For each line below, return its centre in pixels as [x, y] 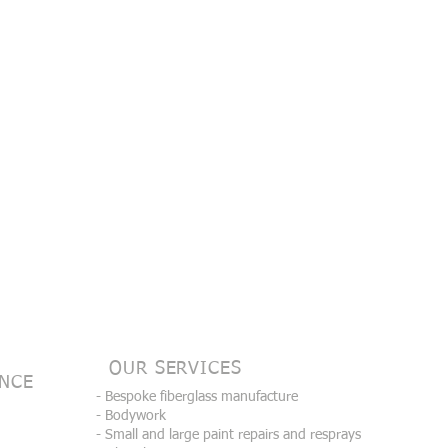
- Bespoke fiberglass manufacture [197, 397]
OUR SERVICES [175, 369]
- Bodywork [131, 416]
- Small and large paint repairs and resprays [228, 435]
